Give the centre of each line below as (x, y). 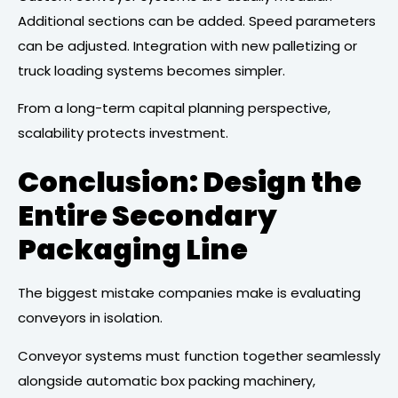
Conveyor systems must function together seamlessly (199, 355)
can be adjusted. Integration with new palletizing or (187, 45)
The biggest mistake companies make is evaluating (189, 293)
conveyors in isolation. (90, 318)
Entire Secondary (147, 216)
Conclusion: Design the (190, 182)
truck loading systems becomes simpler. (151, 70)
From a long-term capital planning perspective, (174, 108)
